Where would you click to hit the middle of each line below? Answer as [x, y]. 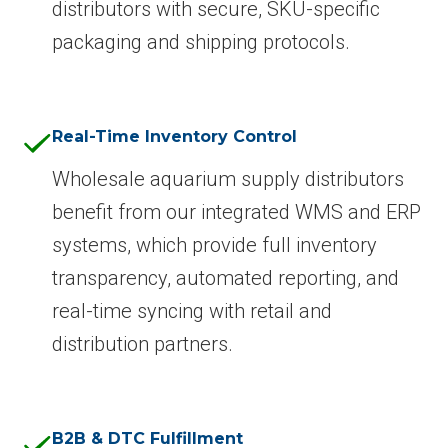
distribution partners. [142, 343]
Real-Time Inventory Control [174, 136]
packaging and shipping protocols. [201, 41]
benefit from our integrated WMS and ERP [236, 211]
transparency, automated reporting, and [225, 277]
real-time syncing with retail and [192, 310]
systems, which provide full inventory [214, 244]
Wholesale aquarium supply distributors [228, 178]
